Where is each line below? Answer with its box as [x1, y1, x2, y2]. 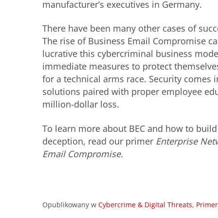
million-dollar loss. [42, 98, 119, 110]
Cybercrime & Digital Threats [98, 200, 192, 210]
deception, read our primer [42, 135, 156, 147]
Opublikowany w [42, 200, 98, 210]
